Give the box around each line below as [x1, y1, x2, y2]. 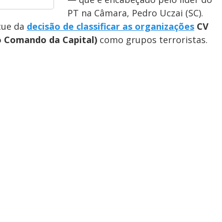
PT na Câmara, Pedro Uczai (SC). [67, 7, 203, 19]
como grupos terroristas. [97, 34, 208, 46]
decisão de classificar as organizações [27, 20, 194, 32]
